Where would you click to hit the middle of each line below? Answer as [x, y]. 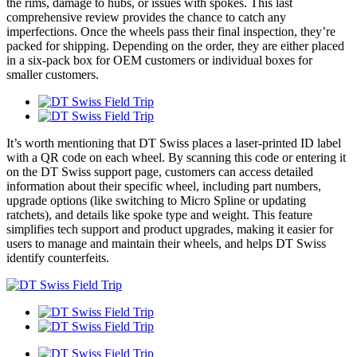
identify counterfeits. [58, 258]
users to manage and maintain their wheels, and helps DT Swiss [166, 244]
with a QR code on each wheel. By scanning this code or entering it [176, 158]
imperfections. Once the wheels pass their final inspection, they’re [171, 32]
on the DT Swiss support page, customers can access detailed [160, 172]
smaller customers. [53, 75]
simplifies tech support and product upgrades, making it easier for [170, 229]
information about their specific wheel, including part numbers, [164, 186]
